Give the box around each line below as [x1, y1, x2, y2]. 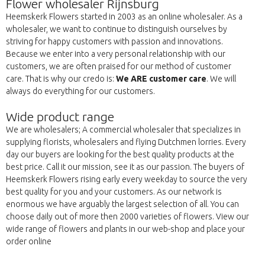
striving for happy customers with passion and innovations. [6, 37, 223, 47]
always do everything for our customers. [6, 86, 155, 96]
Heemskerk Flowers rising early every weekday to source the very [6, 174, 247, 185]
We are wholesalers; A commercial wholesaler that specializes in [6, 125, 241, 135]
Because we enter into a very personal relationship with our [6, 49, 225, 59]
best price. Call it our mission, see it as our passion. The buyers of [6, 162, 244, 172]
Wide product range [6, 109, 114, 124]
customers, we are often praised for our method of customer [6, 62, 231, 72]
